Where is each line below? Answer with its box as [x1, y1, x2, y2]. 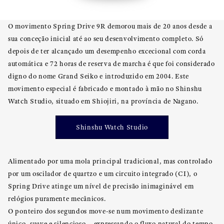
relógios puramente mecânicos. [8, 194, 106, 203]
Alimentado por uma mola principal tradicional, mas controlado [8, 156, 212, 165]
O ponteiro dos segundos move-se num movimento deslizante [8, 206, 203, 215]
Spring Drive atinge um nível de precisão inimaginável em [8, 181, 194, 190]
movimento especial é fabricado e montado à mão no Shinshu [8, 84, 202, 93]
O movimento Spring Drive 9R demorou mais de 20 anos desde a [8, 21, 212, 30]
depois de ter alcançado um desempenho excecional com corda [8, 46, 206, 55]
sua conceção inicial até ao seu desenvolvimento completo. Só [8, 34, 204, 43]
